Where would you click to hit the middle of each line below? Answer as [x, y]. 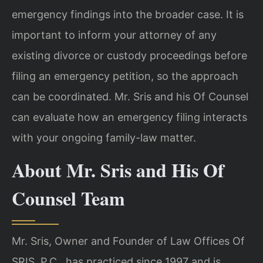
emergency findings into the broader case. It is [128, 14]
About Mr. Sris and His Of [118, 170]
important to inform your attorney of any [114, 35]
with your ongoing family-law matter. [104, 137]
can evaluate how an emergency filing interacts [129, 117]
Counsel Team [68, 198]
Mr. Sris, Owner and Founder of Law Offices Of [128, 241]
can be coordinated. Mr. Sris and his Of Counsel [130, 96]
